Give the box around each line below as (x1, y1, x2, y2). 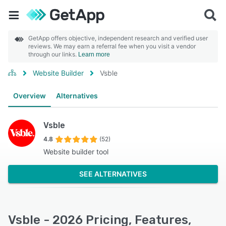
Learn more (78, 51, 110, 58)
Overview (13, 91, 46, 100)
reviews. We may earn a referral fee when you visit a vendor (28, 42, 196, 50)
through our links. (28, 50, 78, 58)
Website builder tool (43, 147, 108, 156)
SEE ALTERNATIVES (79, 169, 147, 178)
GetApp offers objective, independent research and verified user (28, 34, 208, 42)
